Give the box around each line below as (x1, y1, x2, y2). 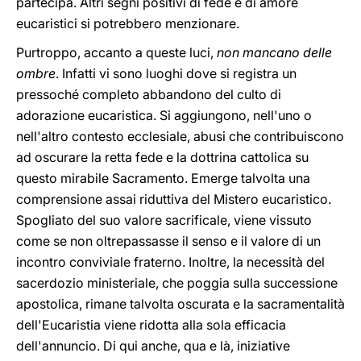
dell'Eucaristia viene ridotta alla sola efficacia (16, 317, 286, 333)
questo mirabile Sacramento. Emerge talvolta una (16, 170, 310, 186)
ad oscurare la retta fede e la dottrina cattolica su (16, 149, 309, 165)
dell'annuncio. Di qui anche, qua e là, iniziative (16, 338, 290, 354)
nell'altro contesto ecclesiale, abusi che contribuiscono (16, 128, 344, 144)
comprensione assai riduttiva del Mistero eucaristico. (16, 191, 331, 207)
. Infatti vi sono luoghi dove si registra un (56, 65, 297, 81)
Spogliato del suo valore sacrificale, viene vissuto (16, 212, 312, 228)
